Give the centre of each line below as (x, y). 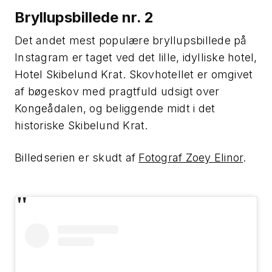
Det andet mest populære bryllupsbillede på (131, 40)
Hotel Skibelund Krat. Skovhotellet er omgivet (134, 74)
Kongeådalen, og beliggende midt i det (115, 108)
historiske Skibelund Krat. (81, 125)
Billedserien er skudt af (77, 157)
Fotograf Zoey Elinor (191, 157)
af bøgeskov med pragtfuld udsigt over (117, 91)
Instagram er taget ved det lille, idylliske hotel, (136, 57)
